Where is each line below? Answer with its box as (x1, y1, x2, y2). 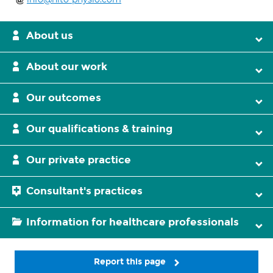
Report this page (94, 257, 168, 267)
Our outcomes (26, 91, 101, 104)
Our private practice (26, 154, 131, 166)
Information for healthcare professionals (26, 216, 239, 229)
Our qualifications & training (26, 122, 172, 135)
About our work (26, 60, 107, 73)
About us (26, 29, 73, 42)
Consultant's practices (26, 185, 143, 197)
